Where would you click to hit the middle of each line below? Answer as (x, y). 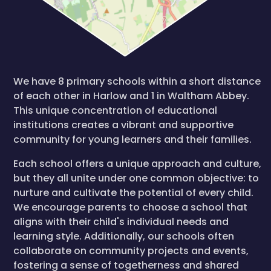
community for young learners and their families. (132, 139)
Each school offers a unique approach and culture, (137, 164)
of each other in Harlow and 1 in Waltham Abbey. (131, 96)
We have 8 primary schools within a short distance (137, 81)
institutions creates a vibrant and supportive (123, 125)
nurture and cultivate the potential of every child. (133, 193)
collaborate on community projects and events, (131, 251)
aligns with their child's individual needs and (121, 222)
